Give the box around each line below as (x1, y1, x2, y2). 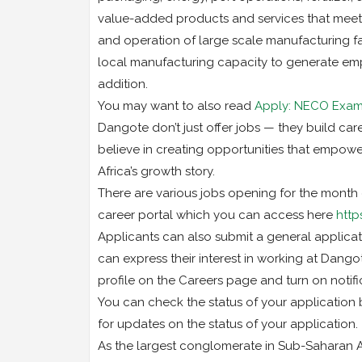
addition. (97, 77, 148, 92)
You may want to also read (97, 99, 255, 114)
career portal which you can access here (97, 208, 336, 223)
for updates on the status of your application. (97, 317, 358, 332)
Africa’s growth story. (97, 164, 215, 179)
